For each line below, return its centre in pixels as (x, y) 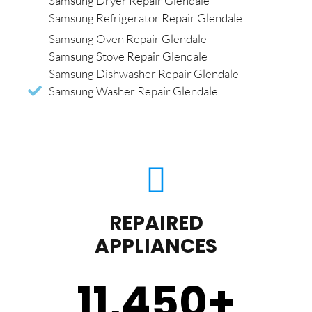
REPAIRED (156, 224)
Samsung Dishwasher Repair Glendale (144, 74)
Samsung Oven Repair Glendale (128, 39)
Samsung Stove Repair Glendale (128, 56)
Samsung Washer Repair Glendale (133, 91)
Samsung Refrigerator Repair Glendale (146, 18)
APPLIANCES (156, 247)
